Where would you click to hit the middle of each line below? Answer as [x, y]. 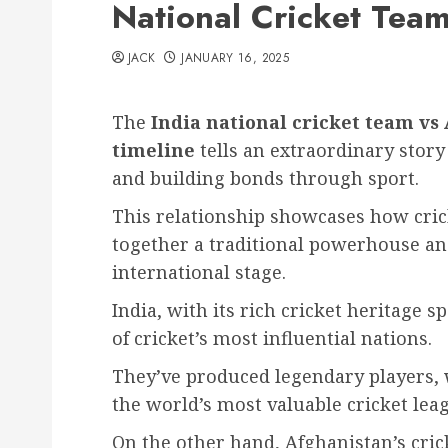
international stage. [199, 272]
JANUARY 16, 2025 [235, 58]
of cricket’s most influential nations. [272, 338]
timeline [153, 150]
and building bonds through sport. [265, 178]
